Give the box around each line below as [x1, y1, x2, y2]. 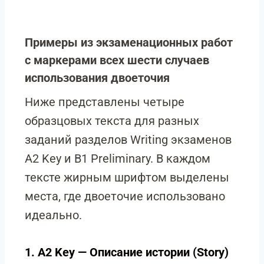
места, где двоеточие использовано [25, 189, 225, 203]
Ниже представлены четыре [25, 95, 184, 109]
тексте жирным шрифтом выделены [25, 170, 229, 184]
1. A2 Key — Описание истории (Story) [25, 245, 229, 259]
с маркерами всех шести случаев [25, 53, 209, 67]
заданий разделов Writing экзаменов [25, 133, 232, 147]
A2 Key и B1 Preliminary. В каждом [25, 151, 210, 166]
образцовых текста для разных [25, 114, 199, 128]
